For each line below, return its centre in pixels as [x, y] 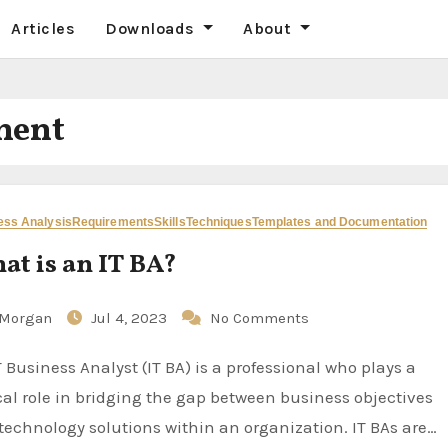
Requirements [113, 221]
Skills [170, 221]
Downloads [152, 28]
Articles [43, 28]
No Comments [260, 317]
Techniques [218, 221]
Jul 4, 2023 [131, 317]
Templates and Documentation [339, 221]
